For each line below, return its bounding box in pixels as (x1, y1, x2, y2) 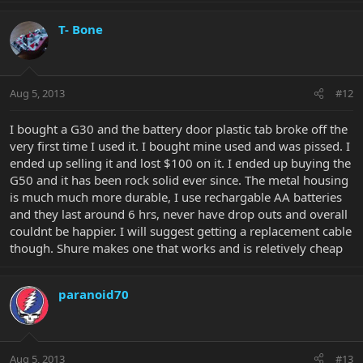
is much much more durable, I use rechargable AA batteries (10, 189, 342, 206)
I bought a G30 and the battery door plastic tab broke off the (10, 121, 348, 138)
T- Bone (58, 20, 103, 37)
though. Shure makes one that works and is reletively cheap (10, 240, 343, 257)
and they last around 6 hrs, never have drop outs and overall (10, 206, 348, 223)
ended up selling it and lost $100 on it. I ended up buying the (10, 155, 351, 172)
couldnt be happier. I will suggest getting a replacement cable (10, 223, 352, 240)
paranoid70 (58, 286, 129, 303)
